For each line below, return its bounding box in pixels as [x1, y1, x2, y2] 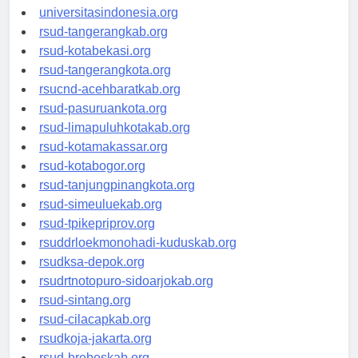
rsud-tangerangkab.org [39, 39, 168, 54]
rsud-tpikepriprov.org [39, 231, 155, 245]
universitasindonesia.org [39, 20, 178, 34]
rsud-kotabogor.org [39, 173, 145, 188]
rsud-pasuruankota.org [39, 116, 167, 130]
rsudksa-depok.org [39, 269, 145, 284]
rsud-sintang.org [39, 308, 131, 322]
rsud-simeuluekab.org [39, 212, 162, 226]
